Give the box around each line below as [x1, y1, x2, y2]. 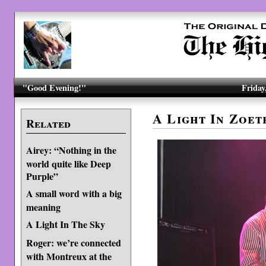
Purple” [26, 169, 58, 182]
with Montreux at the [26, 249, 112, 262]
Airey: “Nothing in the [26, 143, 116, 157]
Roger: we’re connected [26, 236, 121, 249]
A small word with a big [26, 186, 122, 200]
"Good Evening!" [23, 81, 87, 94]
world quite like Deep [26, 157, 111, 169]
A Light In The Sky [26, 217, 105, 231]
